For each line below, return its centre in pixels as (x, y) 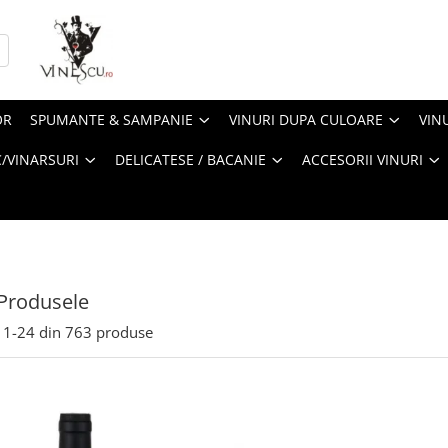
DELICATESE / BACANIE (190, 159)
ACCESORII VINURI (362, 159)
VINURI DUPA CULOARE (306, 119)
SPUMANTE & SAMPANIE (111, 119)
